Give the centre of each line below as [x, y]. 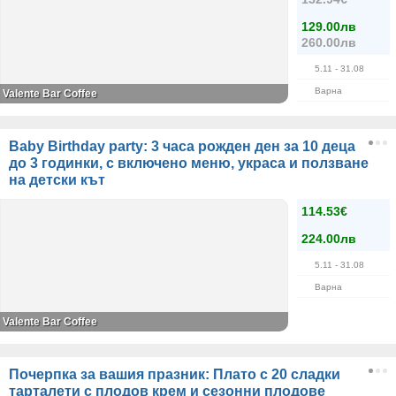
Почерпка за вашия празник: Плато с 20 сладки [175, 374]
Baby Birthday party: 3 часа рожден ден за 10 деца [182, 146]
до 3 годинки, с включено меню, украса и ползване [189, 163]
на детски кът [57, 180]
